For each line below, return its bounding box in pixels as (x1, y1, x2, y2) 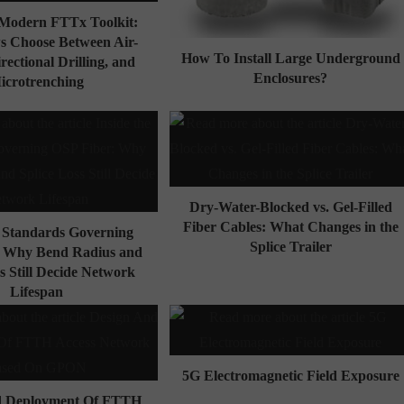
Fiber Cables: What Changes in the (182, 218, 399, 234)
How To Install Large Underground (180, 50, 400, 66)
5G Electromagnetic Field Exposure (181, 367, 399, 383)
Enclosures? (253, 69, 328, 86)
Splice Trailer (249, 238, 332, 254)
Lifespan (9, 283, 63, 299)
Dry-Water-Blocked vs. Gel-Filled (188, 198, 392, 215)
